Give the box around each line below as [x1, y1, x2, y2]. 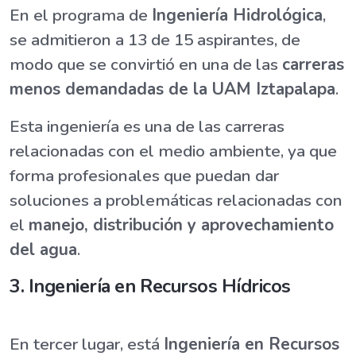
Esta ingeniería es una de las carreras [10, 115, 284, 138]
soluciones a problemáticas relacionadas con [10, 189, 342, 212]
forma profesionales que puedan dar [10, 164, 279, 188]
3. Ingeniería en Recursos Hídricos [10, 273, 292, 300]
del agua [10, 238, 77, 261]
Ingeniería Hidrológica [152, 4, 323, 27]
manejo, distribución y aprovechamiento [29, 214, 334, 237]
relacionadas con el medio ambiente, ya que [10, 140, 337, 163]
